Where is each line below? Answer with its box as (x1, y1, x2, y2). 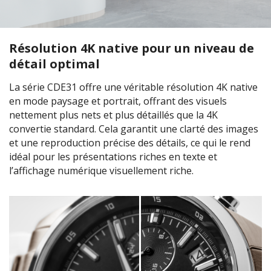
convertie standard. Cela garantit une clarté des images (9, 122, 258, 136)
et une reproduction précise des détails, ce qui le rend (9, 136, 250, 150)
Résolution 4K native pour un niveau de (9, 40, 254, 57)
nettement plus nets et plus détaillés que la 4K (9, 108, 218, 122)
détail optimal (9, 56, 100, 73)
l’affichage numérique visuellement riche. (9, 164, 194, 178)
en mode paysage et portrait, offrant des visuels (9, 94, 227, 108)
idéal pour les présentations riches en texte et (9, 150, 217, 164)
